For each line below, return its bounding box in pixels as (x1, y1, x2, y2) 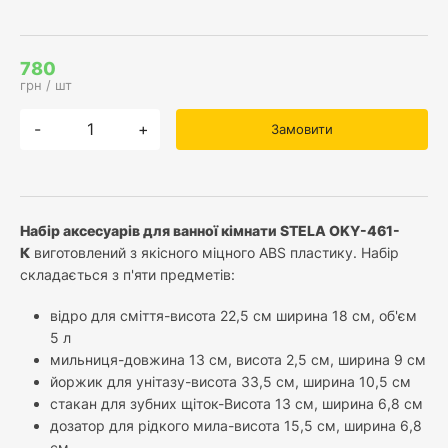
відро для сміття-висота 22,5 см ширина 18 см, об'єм (50, 307, 417, 325)
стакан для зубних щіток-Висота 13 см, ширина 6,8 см (50, 395, 423, 413)
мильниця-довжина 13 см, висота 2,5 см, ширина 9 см (50, 351, 426, 369)
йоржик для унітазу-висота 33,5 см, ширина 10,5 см (50, 373, 415, 391)
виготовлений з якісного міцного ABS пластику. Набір (30, 243, 399, 261)
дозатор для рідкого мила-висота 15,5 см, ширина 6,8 (50, 417, 422, 435)
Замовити (271, 120, 334, 137)
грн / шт (20, 76, 72, 93)
